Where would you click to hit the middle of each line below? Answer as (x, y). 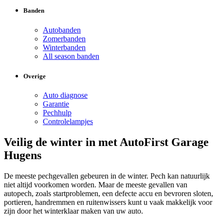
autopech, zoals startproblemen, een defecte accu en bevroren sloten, (109, 193)
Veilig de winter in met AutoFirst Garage (106, 142)
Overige (35, 76)
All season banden (71, 56)
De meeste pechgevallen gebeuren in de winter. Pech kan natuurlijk (107, 176)
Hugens (23, 155)
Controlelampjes (68, 121)
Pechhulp (57, 112)
